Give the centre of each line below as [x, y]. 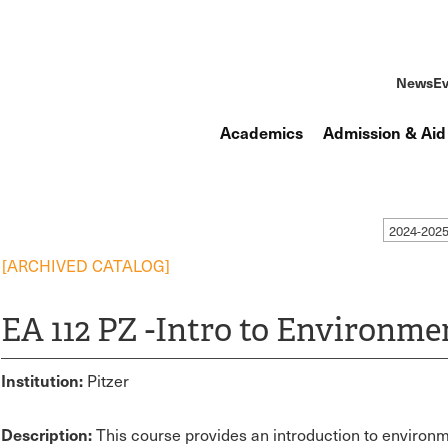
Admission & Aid [384, 132]
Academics [261, 132]
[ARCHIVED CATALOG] [86, 265]
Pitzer [106, 380]
